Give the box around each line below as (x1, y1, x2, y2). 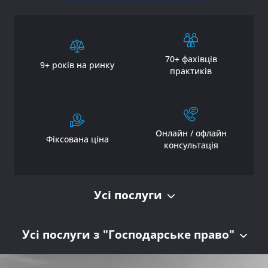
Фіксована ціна (45, 133, 109, 145)
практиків (170, 65, 212, 77)
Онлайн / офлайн (155, 127, 227, 139)
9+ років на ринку (40, 59, 114, 71)
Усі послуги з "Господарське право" (22, 226, 234, 242)
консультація (163, 139, 218, 151)
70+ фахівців (165, 53, 217, 65)
